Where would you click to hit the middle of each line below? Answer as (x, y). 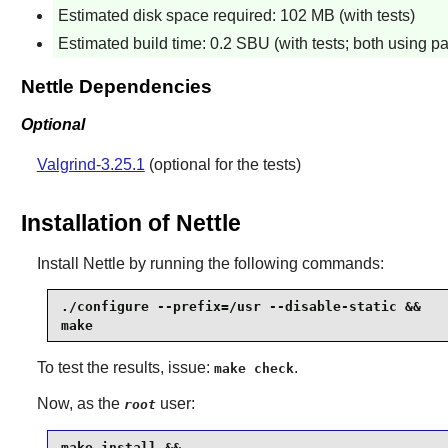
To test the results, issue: (125, 368)
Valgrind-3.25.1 (90, 164)
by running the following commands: (254, 264)
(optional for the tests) (222, 164)
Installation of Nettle (130, 222)
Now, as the (80, 404)
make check (253, 369)
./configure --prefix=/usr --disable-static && (240, 306)
